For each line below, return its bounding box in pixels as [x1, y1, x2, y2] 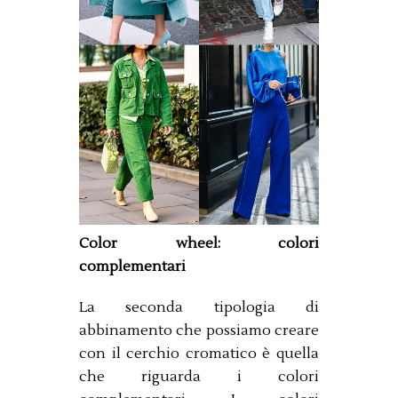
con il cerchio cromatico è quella [79, 344, 319, 362]
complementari [79, 257, 186, 275]
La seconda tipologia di [79, 298, 319, 316]
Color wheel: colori [79, 234, 319, 252]
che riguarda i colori [79, 367, 319, 386]
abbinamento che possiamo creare [79, 321, 319, 339]
